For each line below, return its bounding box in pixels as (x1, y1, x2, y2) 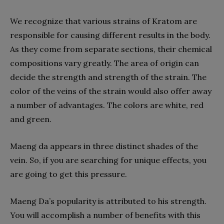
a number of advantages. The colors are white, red (10, 100, 203, 110)
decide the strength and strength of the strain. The (10, 72, 206, 82)
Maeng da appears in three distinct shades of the (10, 141, 198, 151)
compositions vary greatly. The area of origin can (10, 58, 199, 68)
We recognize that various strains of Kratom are (10, 16, 197, 26)
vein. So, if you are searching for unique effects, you (10, 155, 206, 165)
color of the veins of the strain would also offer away (10, 86, 211, 96)
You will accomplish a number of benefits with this (10, 210, 200, 220)
